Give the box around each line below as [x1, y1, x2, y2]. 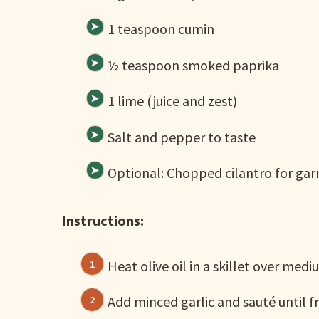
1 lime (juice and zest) [108, 92, 237, 110]
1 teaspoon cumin [108, 20, 214, 38]
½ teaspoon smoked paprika [108, 56, 279, 74]
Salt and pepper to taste [108, 127, 256, 146]
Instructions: [61, 211, 145, 229]
